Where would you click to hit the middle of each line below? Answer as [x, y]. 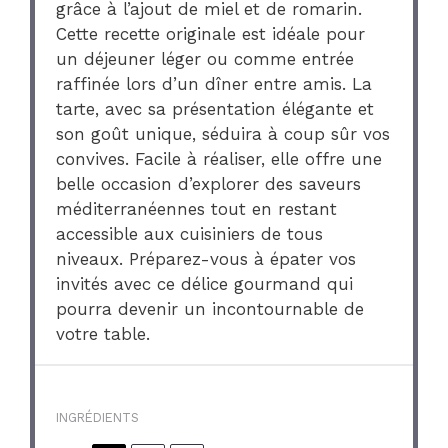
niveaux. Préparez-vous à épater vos [206, 258]
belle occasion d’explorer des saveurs [209, 183]
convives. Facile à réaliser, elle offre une [219, 158]
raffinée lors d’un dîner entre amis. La [214, 83]
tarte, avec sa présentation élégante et [215, 108]
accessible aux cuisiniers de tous [190, 233]
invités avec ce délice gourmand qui [205, 283]
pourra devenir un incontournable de [210, 308]
